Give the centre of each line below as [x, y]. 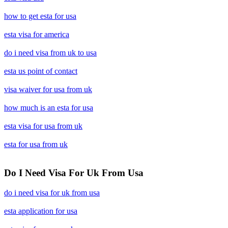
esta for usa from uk [36, 144]
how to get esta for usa [40, 16]
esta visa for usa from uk [43, 126]
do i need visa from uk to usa [50, 52]
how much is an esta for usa [49, 107]
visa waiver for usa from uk [48, 89]
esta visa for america [37, 34]
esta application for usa [41, 211]
